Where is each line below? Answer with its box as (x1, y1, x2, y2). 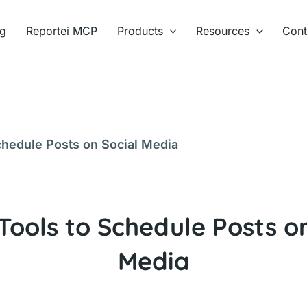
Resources (196, 24, 250, 38)
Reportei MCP (25, 24, 97, 38)
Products (116, 24, 163, 38)
